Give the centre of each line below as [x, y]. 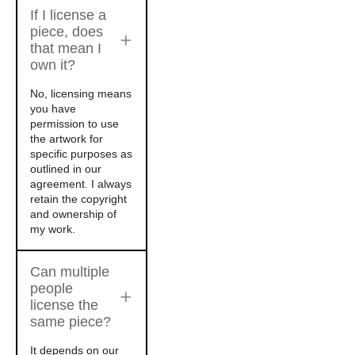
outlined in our [66, 169]
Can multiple [70, 272]
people [52, 288]
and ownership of [73, 214]
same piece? [71, 322]
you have [53, 109]
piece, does [67, 32]
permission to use [74, 124]
